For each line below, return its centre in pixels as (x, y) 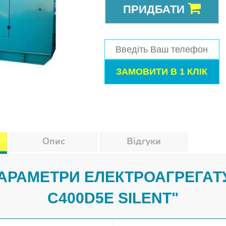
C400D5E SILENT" (113, 198)
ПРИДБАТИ (155, 9)
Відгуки (144, 142)
